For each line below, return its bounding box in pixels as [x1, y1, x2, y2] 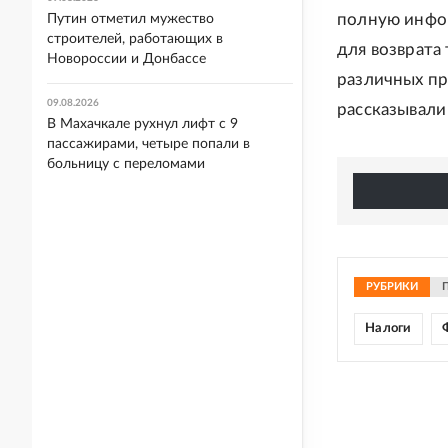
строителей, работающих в [47, 32, 223, 46]
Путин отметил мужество [47, 12, 214, 26]
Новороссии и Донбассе [47, 52, 206, 66]
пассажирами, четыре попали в [47, 137, 250, 151]
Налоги [365, 322, 412, 335]
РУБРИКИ [366, 281, 418, 292]
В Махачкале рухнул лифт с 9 [47, 117, 238, 131]
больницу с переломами [47, 157, 205, 171]
